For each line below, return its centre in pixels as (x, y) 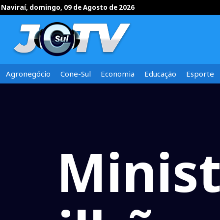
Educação (160, 74)
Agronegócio (28, 74)
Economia (118, 74)
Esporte (200, 74)
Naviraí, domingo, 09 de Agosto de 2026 (68, 7)
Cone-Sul (76, 74)
